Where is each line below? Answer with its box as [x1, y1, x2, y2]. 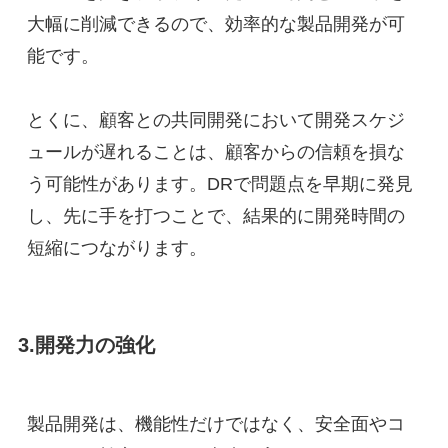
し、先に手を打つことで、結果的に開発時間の [26, 206, 405, 227]
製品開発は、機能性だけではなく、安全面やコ [26, 413, 405, 434]
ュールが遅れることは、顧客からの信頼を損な [26, 142, 405, 163]
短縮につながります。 [26, 238, 207, 259]
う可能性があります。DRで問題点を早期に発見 [26, 174, 413, 195]
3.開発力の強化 [17, 334, 155, 357]
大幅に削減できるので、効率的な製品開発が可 [26, 14, 405, 35]
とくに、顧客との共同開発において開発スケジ [26, 110, 405, 131]
